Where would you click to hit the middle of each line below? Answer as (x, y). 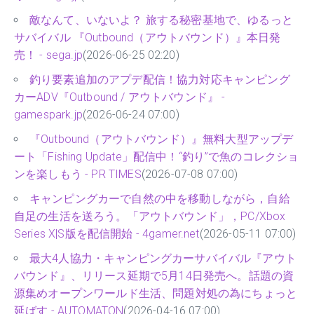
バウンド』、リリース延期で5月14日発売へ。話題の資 (154, 276)
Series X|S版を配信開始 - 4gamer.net (107, 234)
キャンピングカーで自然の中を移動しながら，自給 (160, 199)
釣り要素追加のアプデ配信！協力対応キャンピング (160, 80)
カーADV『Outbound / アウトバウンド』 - (120, 97)
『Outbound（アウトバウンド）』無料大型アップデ (162, 139)
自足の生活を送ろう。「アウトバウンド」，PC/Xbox (150, 217)
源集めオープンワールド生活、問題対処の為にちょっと (156, 294)
